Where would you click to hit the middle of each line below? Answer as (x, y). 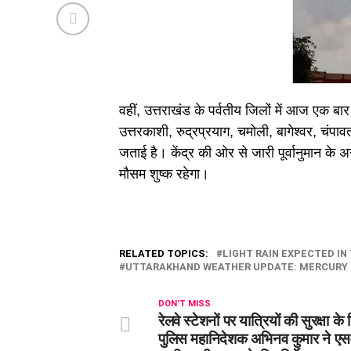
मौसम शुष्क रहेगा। (164, 174)
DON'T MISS (185, 303)
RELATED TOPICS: (164, 253)
